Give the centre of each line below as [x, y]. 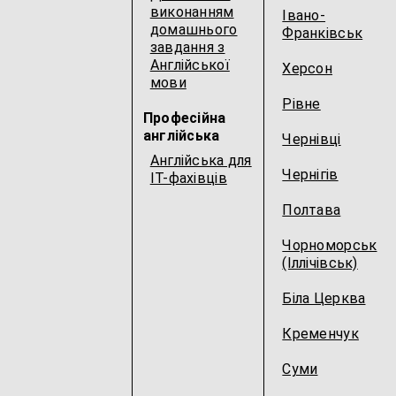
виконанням [192, 12]
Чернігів [310, 175]
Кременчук [320, 334]
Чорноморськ [330, 245]
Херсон [308, 69]
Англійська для [201, 160]
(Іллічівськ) [320, 263]
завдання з [187, 47]
